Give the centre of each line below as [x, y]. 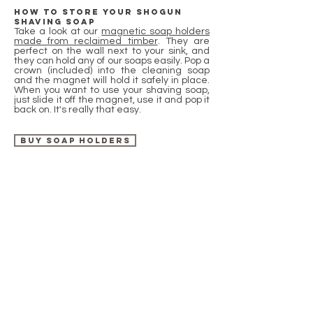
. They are [184, 41]
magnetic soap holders [156, 31]
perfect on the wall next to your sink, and [112, 51]
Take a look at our [58, 31]
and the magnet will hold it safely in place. [112, 80]
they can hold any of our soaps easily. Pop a [112, 61]
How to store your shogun [98, 12]
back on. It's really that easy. [78, 110]
